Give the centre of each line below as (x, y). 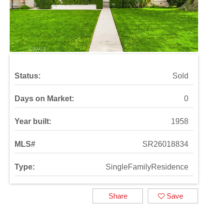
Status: (28, 76)
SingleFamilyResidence (147, 167)
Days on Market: (44, 99)
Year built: (33, 121)
